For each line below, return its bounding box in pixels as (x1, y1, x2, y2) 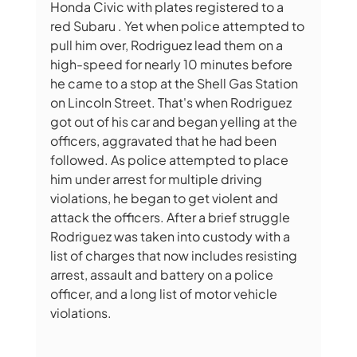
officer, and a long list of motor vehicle (49, 284, 280, 302)
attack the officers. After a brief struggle (49, 208, 292, 226)
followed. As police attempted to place (49, 151, 291, 168)
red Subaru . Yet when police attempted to (49, 17, 307, 34)
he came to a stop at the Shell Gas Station (49, 74, 300, 92)
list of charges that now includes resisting (49, 246, 300, 264)
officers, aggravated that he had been (49, 131, 279, 149)
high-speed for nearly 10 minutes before (49, 55, 295, 73)
